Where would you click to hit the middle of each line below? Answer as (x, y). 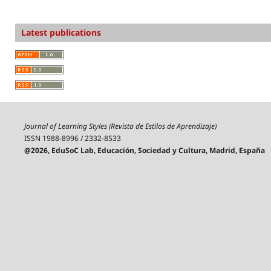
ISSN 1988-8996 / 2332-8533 (72, 138)
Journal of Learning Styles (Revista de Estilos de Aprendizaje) (120, 126)
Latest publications (61, 32)
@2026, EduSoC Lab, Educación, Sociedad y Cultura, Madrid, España (144, 150)
